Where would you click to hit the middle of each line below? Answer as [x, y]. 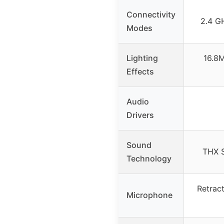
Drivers [140, 115]
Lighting [142, 58]
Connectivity [151, 15]
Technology [149, 159]
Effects [140, 72]
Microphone [149, 195]
